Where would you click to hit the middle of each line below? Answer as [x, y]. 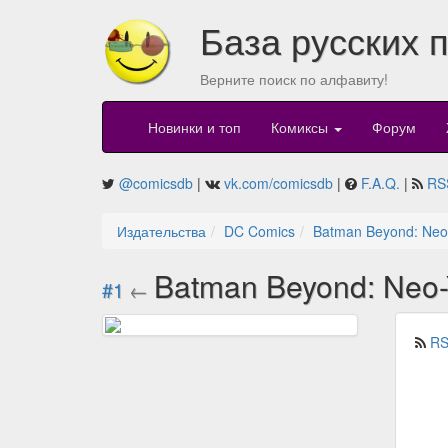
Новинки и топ [194, 127]
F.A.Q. [380, 183]
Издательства [161, 231]
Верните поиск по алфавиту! [293, 79]
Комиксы [301, 127]
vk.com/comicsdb [278, 183]
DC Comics [259, 231]
